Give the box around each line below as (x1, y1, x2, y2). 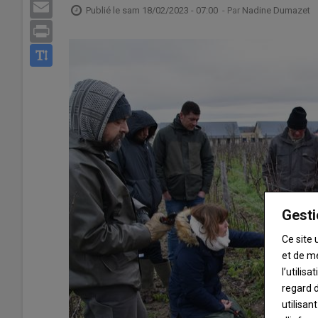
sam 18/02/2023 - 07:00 (122, 4, 218, 16)
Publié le (86, 4, 122, 16)
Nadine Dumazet (242, 4, 310, 16)
